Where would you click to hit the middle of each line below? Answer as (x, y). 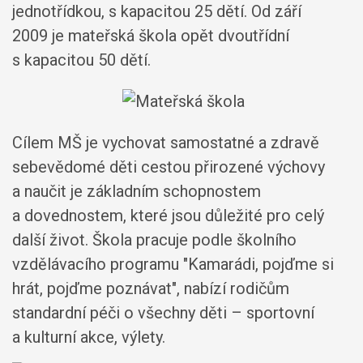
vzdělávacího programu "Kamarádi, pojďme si (173, 264)
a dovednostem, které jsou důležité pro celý (168, 216)
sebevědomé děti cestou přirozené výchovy (169, 167)
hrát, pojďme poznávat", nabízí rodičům (151, 288)
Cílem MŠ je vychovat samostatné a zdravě (166, 143)
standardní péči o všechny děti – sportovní (163, 313)
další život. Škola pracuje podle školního (154, 240)
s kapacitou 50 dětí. (81, 60)
